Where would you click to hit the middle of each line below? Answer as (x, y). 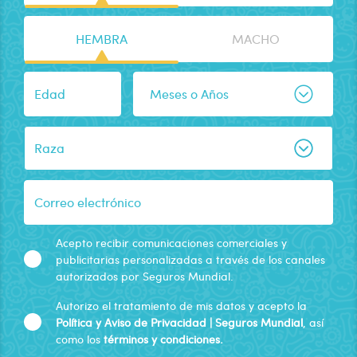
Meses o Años (190, 93)
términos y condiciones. (163, 339)
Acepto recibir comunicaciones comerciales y (171, 242)
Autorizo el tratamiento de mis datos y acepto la (181, 305)
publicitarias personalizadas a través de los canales (190, 259)
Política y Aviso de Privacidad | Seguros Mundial (179, 322)
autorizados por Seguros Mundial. (145, 276)
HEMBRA (102, 38)
